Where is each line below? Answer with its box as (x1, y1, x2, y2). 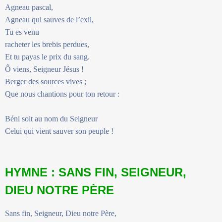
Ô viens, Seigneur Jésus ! (5, 64, 84, 73)
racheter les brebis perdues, (5, 40, 89, 49)
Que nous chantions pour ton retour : (5, 89, 119, 98)
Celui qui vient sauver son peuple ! (5, 126, 113, 135)
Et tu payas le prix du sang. (5, 52, 90, 61)
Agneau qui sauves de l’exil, (5, 15, 94, 24)
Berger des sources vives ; (5, 77, 86, 86)
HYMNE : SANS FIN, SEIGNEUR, (5, 165, 186, 179)
